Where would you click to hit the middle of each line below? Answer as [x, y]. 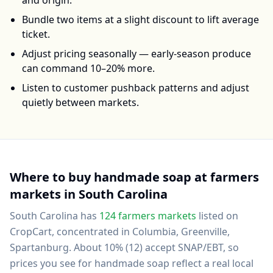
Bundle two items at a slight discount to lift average [140, 19]
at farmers [225, 177]
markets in [44, 194]
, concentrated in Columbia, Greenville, [141, 232]
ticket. [36, 34]
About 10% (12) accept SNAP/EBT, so [155, 247]
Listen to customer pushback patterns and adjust [136, 88]
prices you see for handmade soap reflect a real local [132, 263]
